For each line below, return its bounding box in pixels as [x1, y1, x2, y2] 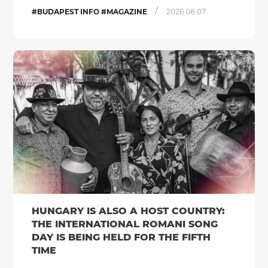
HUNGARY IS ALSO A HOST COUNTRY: [31, 205, 225, 217]
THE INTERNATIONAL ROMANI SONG [31, 218, 218, 230]
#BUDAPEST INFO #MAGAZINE [31, 7, 149, 16]
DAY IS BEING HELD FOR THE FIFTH [31, 232, 211, 243]
